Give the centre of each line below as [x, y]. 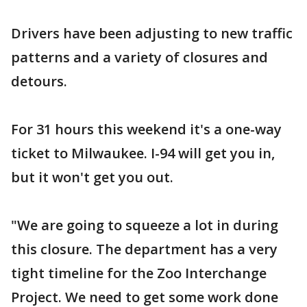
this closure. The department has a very [144, 249]
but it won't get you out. [92, 177]
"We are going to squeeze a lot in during [145, 225]
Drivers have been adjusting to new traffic [152, 33]
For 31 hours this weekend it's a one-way [146, 129]
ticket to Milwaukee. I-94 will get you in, [143, 153]
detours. [39, 81]
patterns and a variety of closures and [139, 57]
